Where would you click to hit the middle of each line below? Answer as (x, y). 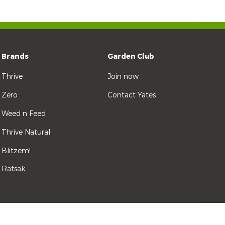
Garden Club (131, 57)
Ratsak (13, 169)
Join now (123, 77)
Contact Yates (132, 95)
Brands (15, 57)
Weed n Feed (23, 114)
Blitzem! (16, 151)
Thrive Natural (26, 132)
